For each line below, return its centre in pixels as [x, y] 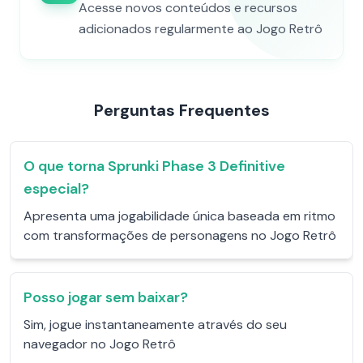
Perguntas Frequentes [181, 110]
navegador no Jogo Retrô [100, 344]
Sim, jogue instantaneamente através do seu [155, 325]
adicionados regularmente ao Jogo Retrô [201, 29]
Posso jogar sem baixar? [106, 297]
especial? [56, 189]
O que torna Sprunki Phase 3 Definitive [154, 166]
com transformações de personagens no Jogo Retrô [180, 235]
